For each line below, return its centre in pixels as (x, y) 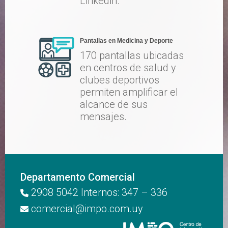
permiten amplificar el (129, 92)
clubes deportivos (120, 80)
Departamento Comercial (78, 177)
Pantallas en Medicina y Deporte (126, 41)
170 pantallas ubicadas (132, 55)
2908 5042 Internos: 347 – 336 (98, 192)
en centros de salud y (128, 68)
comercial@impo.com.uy (87, 209)
